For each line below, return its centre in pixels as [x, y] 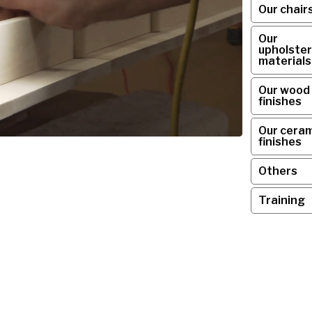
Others [278, 171]
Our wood [284, 90]
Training [282, 200]
